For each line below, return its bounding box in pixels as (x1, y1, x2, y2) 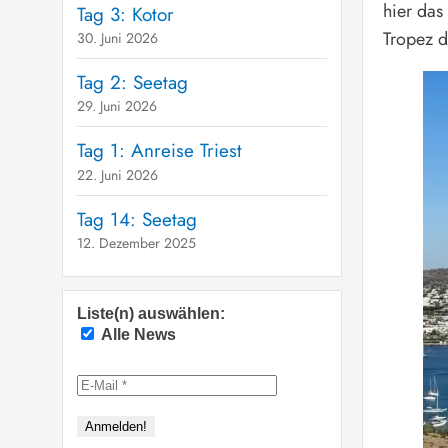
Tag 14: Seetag (76, 205, 197, 233)
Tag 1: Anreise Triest (76, 137, 242, 165)
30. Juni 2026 (76, 28, 158, 49)
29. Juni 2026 (76, 96, 157, 117)
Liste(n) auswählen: (76, 305, 225, 323)
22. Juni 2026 (76, 164, 158, 185)
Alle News (96, 326, 176, 344)
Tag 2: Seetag (76, 68, 188, 96)
